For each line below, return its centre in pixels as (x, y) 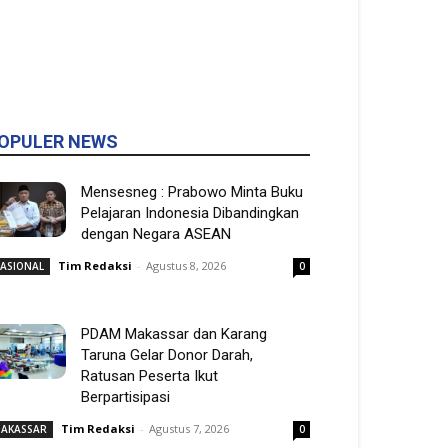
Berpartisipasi (125, 397)
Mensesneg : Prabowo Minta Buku (192, 192)
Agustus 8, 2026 (186, 265)
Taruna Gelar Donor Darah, (167, 355)
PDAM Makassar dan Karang (174, 334)
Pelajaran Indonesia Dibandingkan (190, 213)
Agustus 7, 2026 (189, 428)
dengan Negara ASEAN (156, 234)
